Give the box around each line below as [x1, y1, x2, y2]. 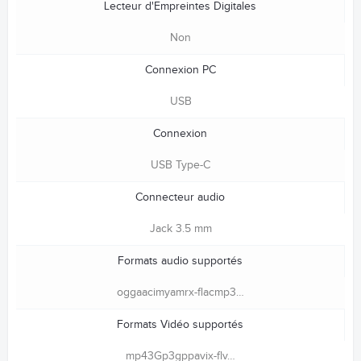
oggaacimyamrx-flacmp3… [117, 286, 244, 300]
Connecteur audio [135, 191, 225, 205]
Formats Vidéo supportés [117, 318, 243, 332]
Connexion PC [144, 64, 216, 77]
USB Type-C [151, 159, 210, 172]
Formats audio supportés [118, 255, 243, 268]
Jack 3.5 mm [149, 222, 212, 236]
